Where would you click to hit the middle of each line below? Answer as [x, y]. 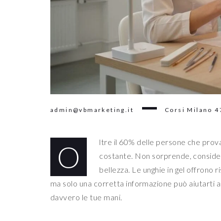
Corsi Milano [190, 110]
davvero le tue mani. [86, 197]
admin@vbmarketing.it [92, 110]
